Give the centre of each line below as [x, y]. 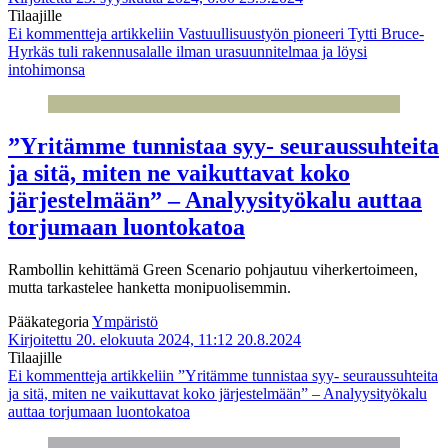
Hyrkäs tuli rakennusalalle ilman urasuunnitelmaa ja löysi [187, 52]
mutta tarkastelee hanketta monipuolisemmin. [149, 287]
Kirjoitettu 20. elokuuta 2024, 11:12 [120, 339]
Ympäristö [125, 321]
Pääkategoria [50, 321]
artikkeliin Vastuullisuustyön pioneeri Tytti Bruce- [265, 34]
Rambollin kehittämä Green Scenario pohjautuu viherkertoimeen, [213, 269]
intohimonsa [46, 70]
